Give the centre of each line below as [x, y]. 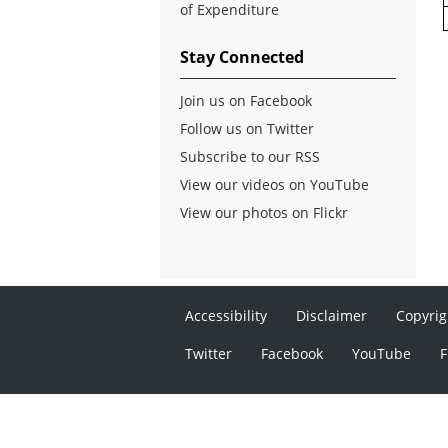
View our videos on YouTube [274, 184]
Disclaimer [332, 315]
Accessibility [226, 315]
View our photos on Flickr [264, 212]
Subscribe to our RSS [250, 156]
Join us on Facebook [246, 100]
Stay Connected [242, 56]
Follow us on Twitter [247, 128]
